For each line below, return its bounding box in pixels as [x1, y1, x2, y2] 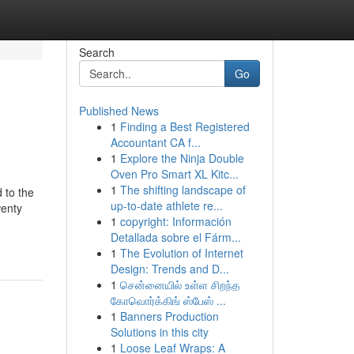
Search [78, 44, 115, 60]
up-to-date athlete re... [110, 198, 223, 213]
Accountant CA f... [110, 134, 201, 150]
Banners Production [119, 308, 219, 324]
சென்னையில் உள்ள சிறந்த [119, 277, 240, 292]
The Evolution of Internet [119, 245, 243, 261]
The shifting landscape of [119, 182, 246, 198]
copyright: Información [119, 213, 232, 229]
